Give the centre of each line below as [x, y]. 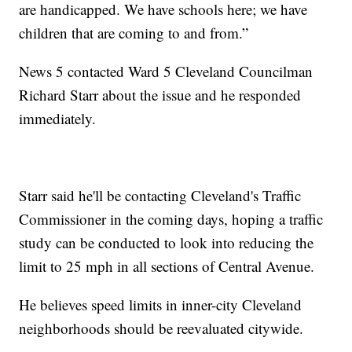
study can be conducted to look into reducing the [167, 243]
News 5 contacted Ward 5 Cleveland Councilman [166, 71]
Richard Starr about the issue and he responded [160, 95]
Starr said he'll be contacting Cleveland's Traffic [160, 196]
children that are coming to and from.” [134, 33]
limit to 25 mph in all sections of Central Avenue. [167, 266]
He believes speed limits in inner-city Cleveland [161, 305]
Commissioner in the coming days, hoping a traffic [171, 219]
